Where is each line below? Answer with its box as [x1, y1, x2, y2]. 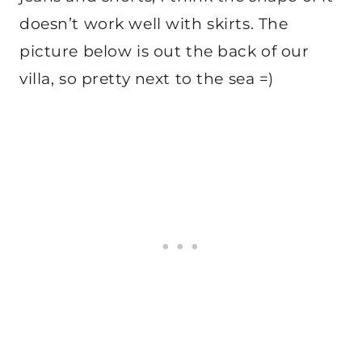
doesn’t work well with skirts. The [19, 15, 288, 34]
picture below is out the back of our [19, 42, 309, 61]
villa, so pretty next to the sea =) [19, 69, 274, 89]
